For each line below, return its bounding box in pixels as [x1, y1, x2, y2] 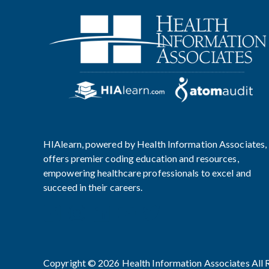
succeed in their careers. [43, 181, 143, 193]
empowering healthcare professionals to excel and [43, 167, 251, 179]
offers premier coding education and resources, [43, 153, 239, 165]
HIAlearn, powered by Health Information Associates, [43, 138, 267, 150]
